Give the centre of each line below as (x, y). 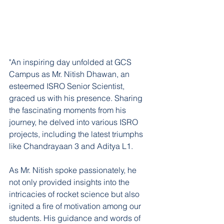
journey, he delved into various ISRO (74, 122)
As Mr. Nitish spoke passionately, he (74, 170)
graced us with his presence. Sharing (77, 98)
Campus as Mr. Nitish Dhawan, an (70, 74)
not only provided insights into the (70, 182)
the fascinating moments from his (68, 110)
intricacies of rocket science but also (75, 194)
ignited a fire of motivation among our (76, 206)
